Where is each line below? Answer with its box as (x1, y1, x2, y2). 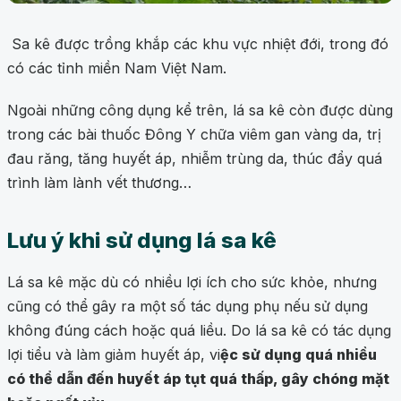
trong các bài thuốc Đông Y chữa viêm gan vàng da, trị (7, 125, 381, 144)
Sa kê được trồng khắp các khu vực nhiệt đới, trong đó (7, 35, 388, 54)
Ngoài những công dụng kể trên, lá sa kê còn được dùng (7, 101, 393, 120)
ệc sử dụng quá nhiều (220, 346, 377, 364)
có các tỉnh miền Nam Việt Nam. (7, 59, 226, 78)
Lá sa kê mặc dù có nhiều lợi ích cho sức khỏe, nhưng (7, 273, 377, 292)
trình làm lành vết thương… (7, 174, 192, 192)
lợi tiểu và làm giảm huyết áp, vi (7, 346, 220, 364)
